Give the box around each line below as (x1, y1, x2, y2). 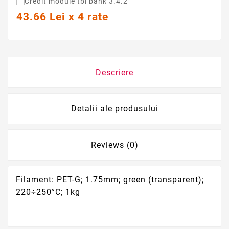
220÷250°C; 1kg (16, 187, 80, 197)
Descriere (96, 67, 133, 78)
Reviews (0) (90, 140, 139, 150)
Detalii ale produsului (71, 104, 158, 114)
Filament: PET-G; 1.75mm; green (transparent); (16, 175, 204, 185)
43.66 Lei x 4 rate (16, 10, 108, 24)
